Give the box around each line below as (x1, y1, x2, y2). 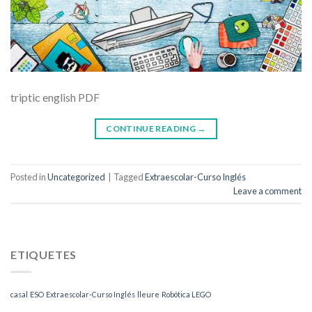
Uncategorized (47, 171, 105, 182)
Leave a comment (233, 185, 302, 196)
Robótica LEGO (162, 289, 211, 299)
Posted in (10, 171, 47, 182)
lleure (137, 289, 159, 299)
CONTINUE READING (106, 123, 198, 134)
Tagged (114, 171, 145, 182)
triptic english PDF (10, 91, 100, 104)
